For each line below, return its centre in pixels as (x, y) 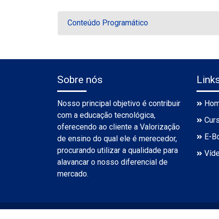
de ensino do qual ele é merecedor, (117, 139)
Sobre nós (80, 80)
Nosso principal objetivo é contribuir (119, 103)
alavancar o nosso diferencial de (112, 162)
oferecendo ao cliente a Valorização (119, 127)
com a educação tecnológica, (106, 115)
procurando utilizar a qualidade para (118, 150)
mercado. (73, 174)
